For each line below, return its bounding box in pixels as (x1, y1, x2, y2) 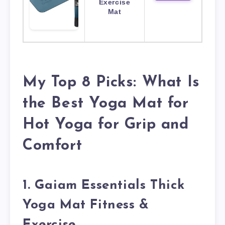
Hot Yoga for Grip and (23, 117, 189, 133)
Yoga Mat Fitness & (23, 198, 149, 212)
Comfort (23, 138, 82, 154)
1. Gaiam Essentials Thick (23, 179, 185, 193)
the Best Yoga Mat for (23, 95, 189, 111)
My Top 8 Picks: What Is (23, 74, 200, 90)
